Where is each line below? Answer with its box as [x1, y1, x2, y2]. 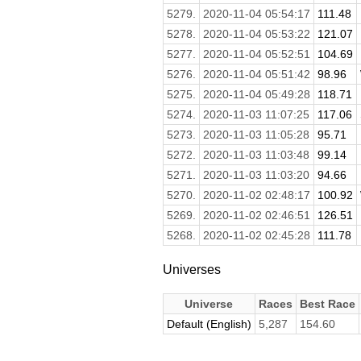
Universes [162, 261, 221, 276]
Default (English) [166, 317, 251, 330]
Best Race [299, 297, 355, 310]
